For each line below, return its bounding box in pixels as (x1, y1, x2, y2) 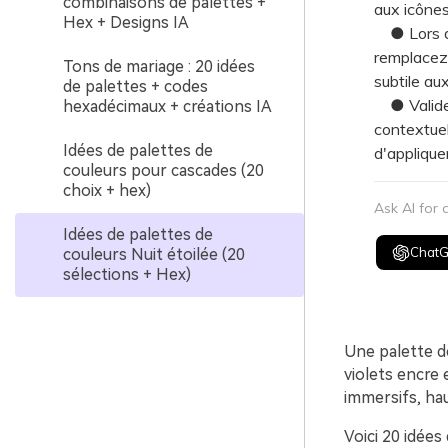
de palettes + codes (63, 77, 208, 96)
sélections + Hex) (63, 265, 191, 284)
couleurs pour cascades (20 (63, 161, 264, 180)
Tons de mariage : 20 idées (63, 57, 255, 76)
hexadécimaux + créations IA (63, 97, 272, 116)
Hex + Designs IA (63, 13, 189, 32)
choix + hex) (63, 181, 151, 200)
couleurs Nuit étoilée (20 (63, 245, 245, 264)
